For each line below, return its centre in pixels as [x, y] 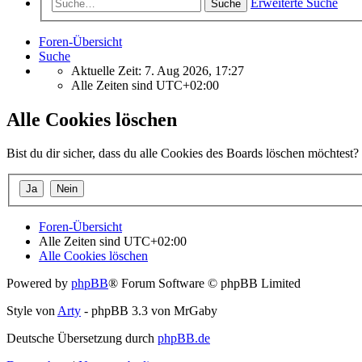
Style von [32, 311]
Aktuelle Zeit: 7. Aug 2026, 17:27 [158, 70]
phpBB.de [184, 338]
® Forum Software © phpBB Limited [204, 283]
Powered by [39, 283]
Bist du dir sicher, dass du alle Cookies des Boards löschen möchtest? [183, 154]
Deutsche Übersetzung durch [82, 338]
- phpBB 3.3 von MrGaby [149, 311]
